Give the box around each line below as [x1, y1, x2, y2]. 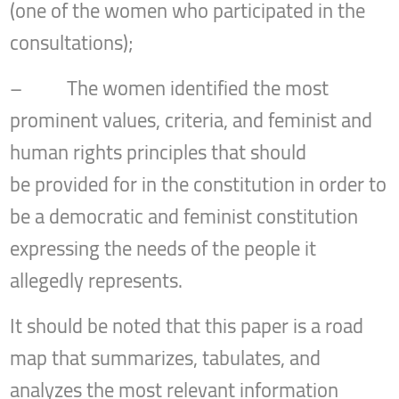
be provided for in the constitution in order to [10, 166, 387, 204]
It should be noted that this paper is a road [10, 307, 364, 346]
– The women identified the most [10, 69, 330, 108]
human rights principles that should [10, 134, 307, 172]
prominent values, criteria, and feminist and [10, 102, 373, 140]
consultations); [10, 24, 134, 62]
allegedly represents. [10, 262, 183, 300]
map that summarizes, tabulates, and [10, 339, 322, 378]
